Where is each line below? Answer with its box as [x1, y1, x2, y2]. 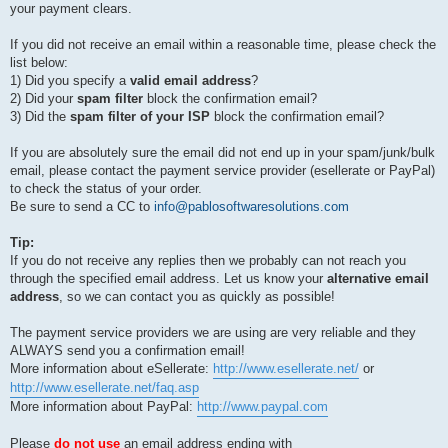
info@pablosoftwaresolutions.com [154, 199, 349, 215]
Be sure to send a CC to [10, 199, 154, 215]
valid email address [130, 73, 251, 89]
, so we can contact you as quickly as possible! [59, 289, 335, 305]
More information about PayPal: [10, 399, 197, 415]
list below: [10, 55, 68, 71]
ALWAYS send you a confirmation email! [10, 343, 245, 359]
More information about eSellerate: [10, 361, 213, 377]
